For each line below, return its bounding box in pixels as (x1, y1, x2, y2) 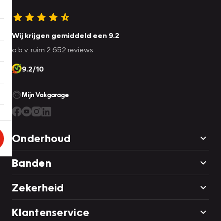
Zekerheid (12, 181, 64, 194)
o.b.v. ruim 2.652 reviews (12, 45, 93, 54)
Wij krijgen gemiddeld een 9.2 (12, 31, 119, 40)
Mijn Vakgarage (22, 91, 69, 99)
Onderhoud (12, 131, 71, 145)
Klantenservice (12, 205, 90, 219)
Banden (12, 156, 51, 170)
